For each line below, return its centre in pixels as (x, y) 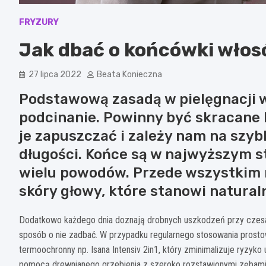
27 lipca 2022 (55, 75)
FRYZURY (39, 23)
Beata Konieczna (129, 75)
